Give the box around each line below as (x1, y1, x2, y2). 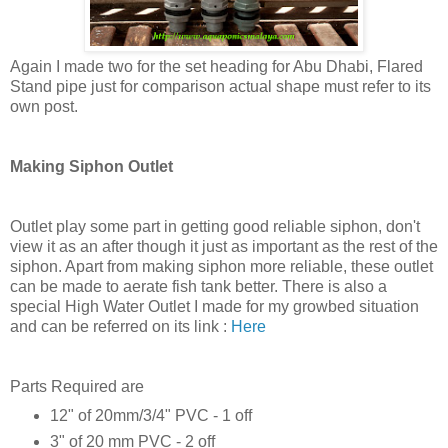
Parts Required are (10, 378, 144, 396)
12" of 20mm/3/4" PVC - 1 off (49, 407, 252, 424)
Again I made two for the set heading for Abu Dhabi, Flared (10, 58, 423, 76)
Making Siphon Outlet (10, 158, 173, 176)
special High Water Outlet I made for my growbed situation (10, 298, 419, 316)
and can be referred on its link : (10, 318, 231, 336)
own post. (10, 98, 78, 116)
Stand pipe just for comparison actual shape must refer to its (10, 78, 431, 96)
